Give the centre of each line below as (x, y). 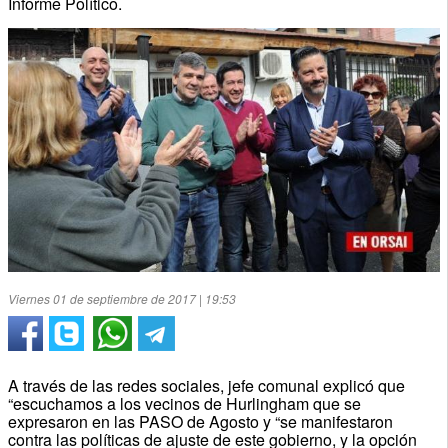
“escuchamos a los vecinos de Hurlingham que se (184, 403)
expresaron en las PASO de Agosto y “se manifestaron (200, 421)
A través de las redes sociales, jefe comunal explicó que (206, 385)
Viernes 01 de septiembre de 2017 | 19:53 (121, 298)
